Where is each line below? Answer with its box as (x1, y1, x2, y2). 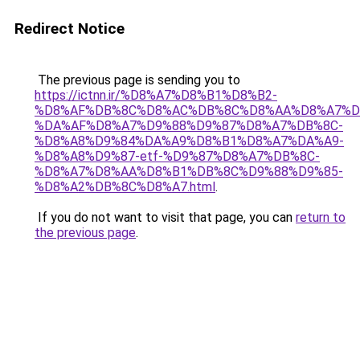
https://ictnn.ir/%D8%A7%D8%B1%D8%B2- (35, 88, 277, 103)
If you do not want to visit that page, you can (35, 210, 296, 225)
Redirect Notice (14, 19, 125, 38)
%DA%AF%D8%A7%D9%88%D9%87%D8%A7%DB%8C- (35, 118, 343, 133)
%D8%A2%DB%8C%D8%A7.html (35, 179, 215, 194)
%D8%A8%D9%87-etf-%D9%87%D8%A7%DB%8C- (35, 149, 320, 164)
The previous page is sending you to (35, 72, 240, 88)
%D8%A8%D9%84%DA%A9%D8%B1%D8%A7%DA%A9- (35, 133, 344, 149)
